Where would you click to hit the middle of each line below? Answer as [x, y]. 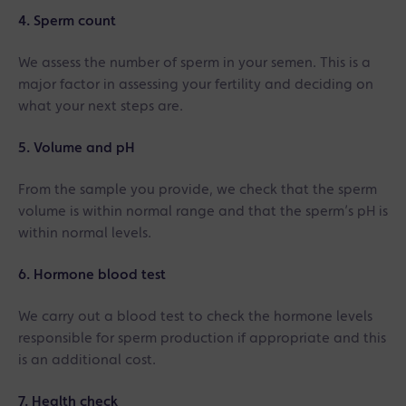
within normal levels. [85, 233]
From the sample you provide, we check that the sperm [198, 190]
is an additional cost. [87, 360]
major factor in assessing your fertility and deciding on [196, 85]
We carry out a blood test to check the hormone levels [195, 317]
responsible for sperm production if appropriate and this [202, 338]
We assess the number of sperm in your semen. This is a [194, 63]
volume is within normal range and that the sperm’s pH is [203, 212]
